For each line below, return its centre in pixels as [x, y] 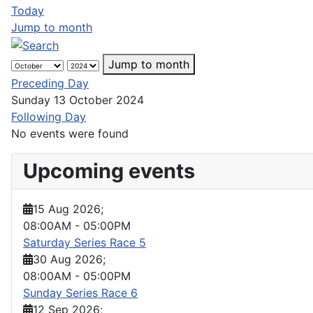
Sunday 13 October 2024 [78, 100]
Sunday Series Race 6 [80, 292]
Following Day [49, 116]
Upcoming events [109, 170]
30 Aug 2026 [68, 259]
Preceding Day [50, 83]
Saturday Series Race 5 [85, 242]
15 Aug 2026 [67, 209]
